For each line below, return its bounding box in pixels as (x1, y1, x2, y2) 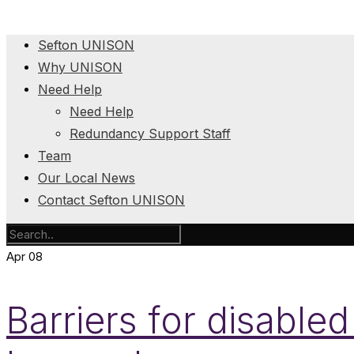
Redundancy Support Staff (70, 126, 231, 141)
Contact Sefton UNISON (38, 192, 185, 208)
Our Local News (38, 170, 135, 186)
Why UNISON (38, 59, 122, 75)
